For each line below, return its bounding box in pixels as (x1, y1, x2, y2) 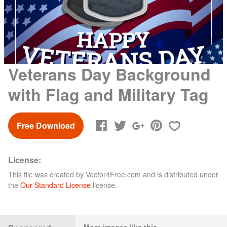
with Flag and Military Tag (8, 82, 209, 106)
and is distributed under (141, 169, 218, 179)
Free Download (17, 119, 75, 131)
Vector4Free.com (86, 169, 141, 179)
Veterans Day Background (8, 62, 211, 86)
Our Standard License (20, 179, 91, 190)
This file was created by (8, 169, 86, 179)
